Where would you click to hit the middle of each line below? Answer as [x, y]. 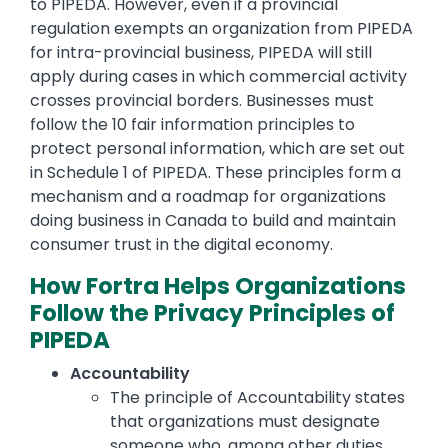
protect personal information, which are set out [217, 149]
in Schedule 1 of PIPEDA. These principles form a [215, 173]
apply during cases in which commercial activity [218, 77]
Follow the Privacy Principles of [212, 313]
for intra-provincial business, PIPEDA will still [201, 53]
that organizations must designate [245, 422]
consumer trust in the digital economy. [181, 245]
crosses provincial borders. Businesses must [202, 101]
